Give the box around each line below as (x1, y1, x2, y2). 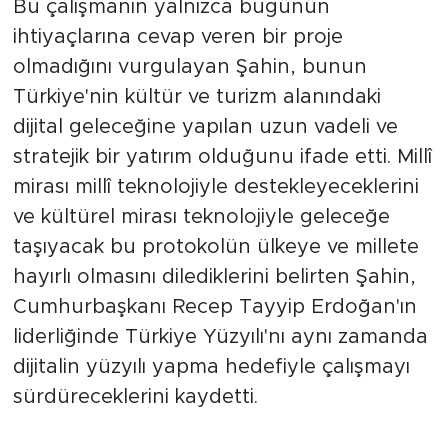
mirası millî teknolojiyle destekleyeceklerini (12, 176, 419, 197)
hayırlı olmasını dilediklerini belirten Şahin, (12, 266, 416, 287)
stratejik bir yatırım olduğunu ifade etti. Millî (12, 146, 432, 167)
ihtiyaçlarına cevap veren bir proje (12, 26, 343, 47)
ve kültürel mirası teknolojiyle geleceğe (12, 206, 390, 227)
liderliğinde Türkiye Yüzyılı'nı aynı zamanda (12, 326, 428, 347)
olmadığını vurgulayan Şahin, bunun (12, 56, 367, 77)
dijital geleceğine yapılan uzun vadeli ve (12, 116, 398, 137)
